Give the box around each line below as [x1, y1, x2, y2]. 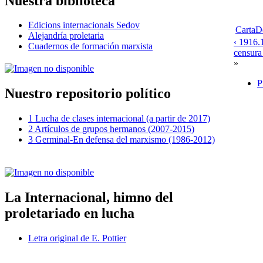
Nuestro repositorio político [5, 86, 171, 102]
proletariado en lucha [5, 205, 134, 221]
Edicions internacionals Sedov [28, 20, 140, 31]
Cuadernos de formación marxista [28, 41, 153, 52]
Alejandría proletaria [28, 31, 104, 41]
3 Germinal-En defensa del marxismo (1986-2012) [28, 134, 215, 145]
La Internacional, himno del [5, 189, 173, 205]
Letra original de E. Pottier [28, 232, 126, 243]
